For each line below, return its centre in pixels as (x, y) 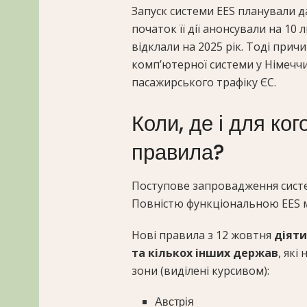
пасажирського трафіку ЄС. (204, 82)
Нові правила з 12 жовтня (203, 235)
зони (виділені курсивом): (200, 271)
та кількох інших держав (205, 253)
